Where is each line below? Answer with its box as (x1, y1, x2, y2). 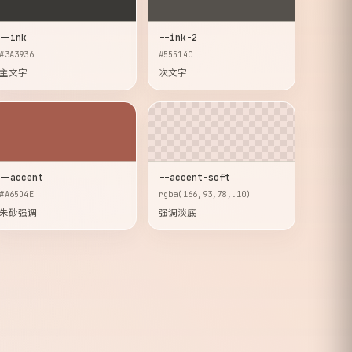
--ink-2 (158, 31, 197, 43)
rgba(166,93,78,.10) (158, 189, 251, 200)
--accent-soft (158, 171, 230, 183)
